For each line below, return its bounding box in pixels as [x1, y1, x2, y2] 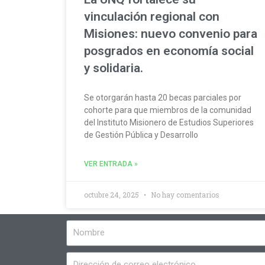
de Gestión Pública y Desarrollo [84, 130, 198, 140]
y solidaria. [84, 60, 143, 75]
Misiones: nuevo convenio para [84, 26, 257, 41]
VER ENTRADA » [84, 159, 138, 168]
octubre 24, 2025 [84, 189, 141, 199]
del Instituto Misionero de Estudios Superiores [84, 117, 254, 127]
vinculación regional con [84, 9, 219, 24]
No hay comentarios [149, 189, 219, 199]
